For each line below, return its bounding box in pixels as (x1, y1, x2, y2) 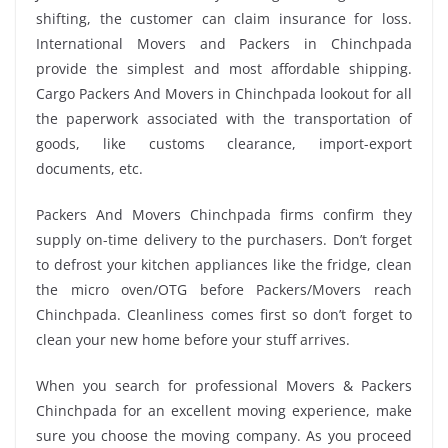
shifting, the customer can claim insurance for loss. (36, 8, 412, 28)
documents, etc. (36, 158, 143, 178)
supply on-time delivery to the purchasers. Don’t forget (36, 229, 412, 249)
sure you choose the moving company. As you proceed (36, 425, 412, 445)
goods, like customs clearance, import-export (36, 133, 412, 153)
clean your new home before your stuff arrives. (36, 329, 350, 349)
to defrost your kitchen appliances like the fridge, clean (36, 254, 412, 274)
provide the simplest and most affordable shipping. (36, 58, 412, 78)
